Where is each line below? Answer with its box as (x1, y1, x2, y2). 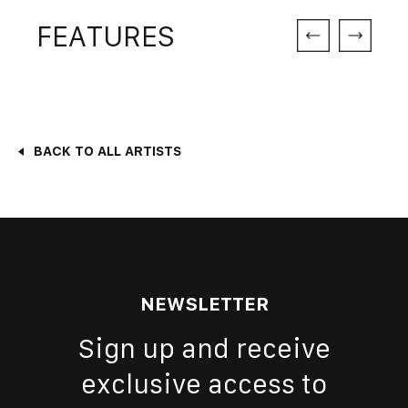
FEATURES (36, 20, 176, 53)
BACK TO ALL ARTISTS (34, 143, 182, 159)
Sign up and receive (77, 332, 331, 363)
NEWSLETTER (139, 293, 269, 315)
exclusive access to (81, 368, 327, 399)
